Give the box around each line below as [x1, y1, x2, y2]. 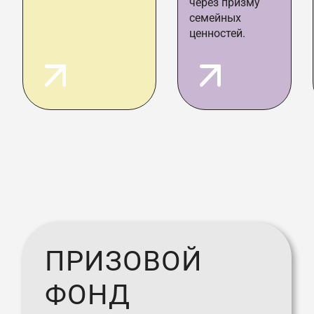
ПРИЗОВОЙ [45, 245, 203, 278]
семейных [189, 11, 241, 25]
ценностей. [189, 27, 245, 41]
